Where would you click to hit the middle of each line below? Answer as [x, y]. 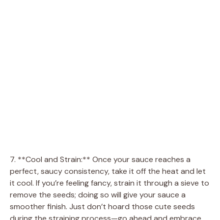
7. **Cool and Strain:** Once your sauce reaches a [100, 159]
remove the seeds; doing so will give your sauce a [98, 194]
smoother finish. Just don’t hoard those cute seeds [102, 206]
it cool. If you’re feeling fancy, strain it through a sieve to [110, 183]
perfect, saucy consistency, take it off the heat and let [108, 171]
